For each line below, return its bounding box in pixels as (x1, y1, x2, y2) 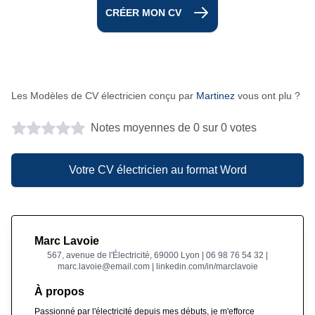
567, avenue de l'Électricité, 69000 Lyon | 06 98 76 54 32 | (47, 250, 268, 260)
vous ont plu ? (235, 89, 300, 101)
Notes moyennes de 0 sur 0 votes (91, 121, 257, 134)
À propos (34, 285, 84, 297)
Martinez (196, 89, 235, 101)
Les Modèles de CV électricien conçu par (11, 89, 196, 101)
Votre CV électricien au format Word (68, 163, 247, 176)
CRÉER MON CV (105, 6, 181, 18)
